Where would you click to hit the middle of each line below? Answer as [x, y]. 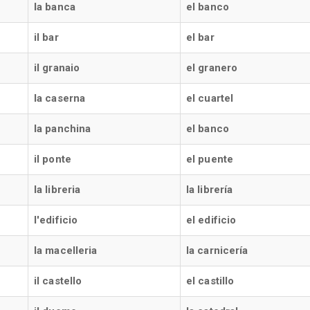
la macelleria [66, 250]
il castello [58, 281]
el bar [200, 37]
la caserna [60, 98]
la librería [210, 190]
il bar [46, 37]
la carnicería [217, 250]
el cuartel [210, 98]
